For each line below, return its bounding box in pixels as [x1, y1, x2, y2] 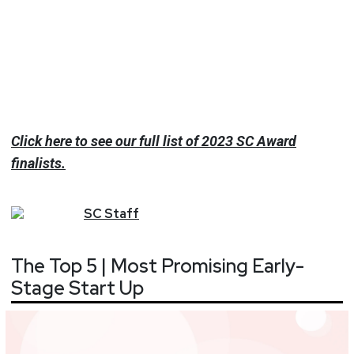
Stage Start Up [11, 276, 144, 301]
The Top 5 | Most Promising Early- [11, 254, 304, 279]
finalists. [11, 154, 66, 171]
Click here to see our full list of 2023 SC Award [11, 132, 296, 149]
